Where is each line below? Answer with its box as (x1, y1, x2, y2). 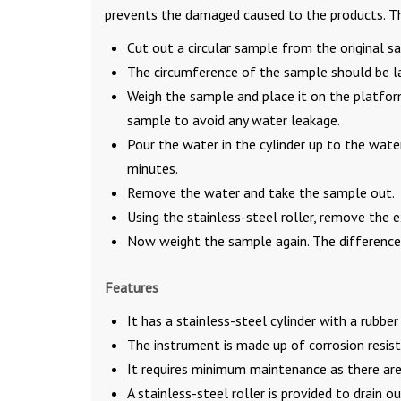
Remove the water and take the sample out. (127, 183, 395, 201)
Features (105, 277, 158, 296)
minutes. (127, 158, 178, 177)
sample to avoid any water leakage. (127, 110, 340, 129)
